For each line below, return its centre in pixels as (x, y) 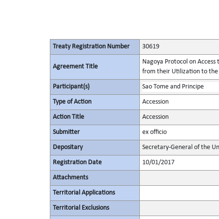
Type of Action (72, 102)
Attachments (70, 178)
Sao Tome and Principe (173, 87)
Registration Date (77, 163)
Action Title (68, 117)
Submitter (66, 132)
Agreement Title (75, 67)
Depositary (67, 147)
